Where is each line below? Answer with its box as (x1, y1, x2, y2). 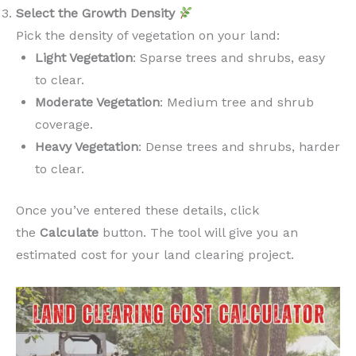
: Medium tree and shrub (160, 95, 314, 110)
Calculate (40, 225, 99, 240)
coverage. (35, 117, 93, 132)
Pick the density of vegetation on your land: (16, 28, 280, 43)
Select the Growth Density (16, 6, 175, 21)
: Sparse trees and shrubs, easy (133, 50, 325, 65)
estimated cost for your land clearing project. (16, 247, 294, 262)
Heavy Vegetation (35, 139, 138, 154)
